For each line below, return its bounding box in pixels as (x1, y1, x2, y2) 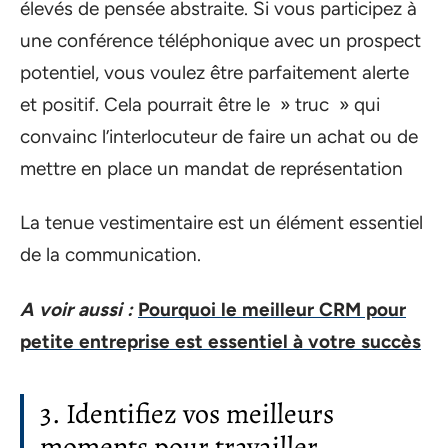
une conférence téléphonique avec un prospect (20, 28, 421, 52)
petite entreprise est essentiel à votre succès (20, 329, 421, 353)
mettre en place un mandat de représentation (20, 156, 403, 180)
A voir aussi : (20, 297, 133, 321)
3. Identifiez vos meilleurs (40, 394, 334, 433)
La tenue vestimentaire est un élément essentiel (20, 211, 423, 234)
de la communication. (20, 243, 201, 266)
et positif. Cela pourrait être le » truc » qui (20, 92, 380, 116)
